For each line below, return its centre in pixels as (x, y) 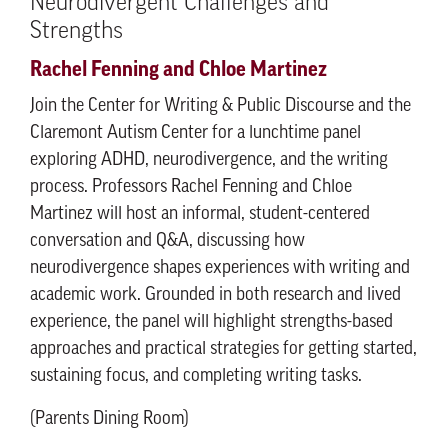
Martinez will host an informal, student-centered (200, 214)
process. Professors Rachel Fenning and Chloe (191, 187)
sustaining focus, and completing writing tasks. (196, 376)
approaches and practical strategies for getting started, (223, 349)
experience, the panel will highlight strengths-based (211, 322)
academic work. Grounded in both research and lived (215, 295)
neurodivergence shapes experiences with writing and (220, 268)
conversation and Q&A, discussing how (167, 241)
